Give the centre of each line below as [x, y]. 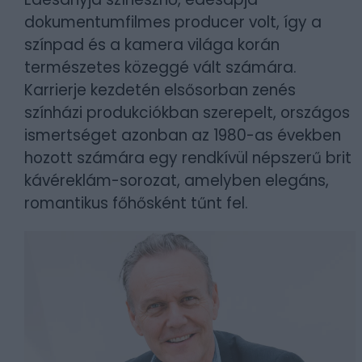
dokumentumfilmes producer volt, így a [173, 22]
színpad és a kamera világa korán [152, 45]
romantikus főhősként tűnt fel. [136, 203]
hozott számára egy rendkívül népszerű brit [188, 158]
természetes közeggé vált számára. [160, 67]
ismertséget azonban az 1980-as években [183, 135]
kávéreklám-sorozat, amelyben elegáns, [177, 181]
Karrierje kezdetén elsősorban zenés [160, 90]
